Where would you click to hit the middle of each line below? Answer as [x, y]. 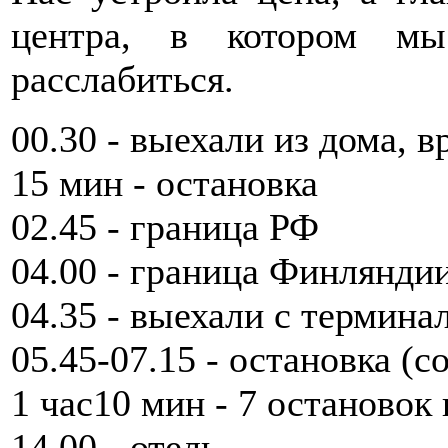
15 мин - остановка [164, 182]
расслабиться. [122, 78]
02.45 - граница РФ [165, 226]
